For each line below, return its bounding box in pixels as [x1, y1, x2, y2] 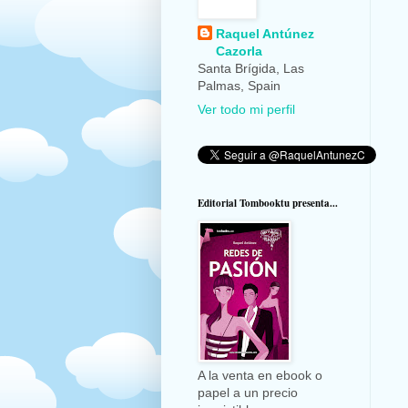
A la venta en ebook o [198, 367, 322, 382]
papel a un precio [198, 384, 298, 400]
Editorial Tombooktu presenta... [198, 195, 338, 210]
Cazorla [216, 43, 262, 58]
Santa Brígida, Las [198, 60, 304, 76]
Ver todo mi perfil [198, 101, 295, 117]
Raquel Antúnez [216, 25, 314, 41]
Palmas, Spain [198, 77, 280, 93]
